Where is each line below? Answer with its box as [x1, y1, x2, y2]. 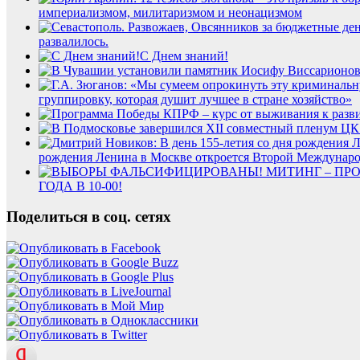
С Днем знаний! [140, 48, 228, 63]
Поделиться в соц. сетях [6, 208, 171, 226]
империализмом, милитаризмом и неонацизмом [39, 5, 302, 19]
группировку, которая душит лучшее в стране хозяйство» [39, 92, 352, 106]
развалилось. [39, 34, 108, 48]
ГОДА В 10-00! [39, 178, 122, 193]
